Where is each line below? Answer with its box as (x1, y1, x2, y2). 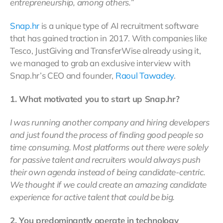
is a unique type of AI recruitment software (39, 20, 199, 31)
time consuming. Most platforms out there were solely (10, 142, 209, 153)
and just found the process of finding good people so (10, 129, 204, 140)
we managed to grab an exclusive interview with (10, 58, 191, 69)
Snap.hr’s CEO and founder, (10, 70, 115, 81)
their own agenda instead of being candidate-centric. (10, 167, 206, 178)
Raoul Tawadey (115, 70, 174, 81)
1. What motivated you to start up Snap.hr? (10, 94, 180, 105)
